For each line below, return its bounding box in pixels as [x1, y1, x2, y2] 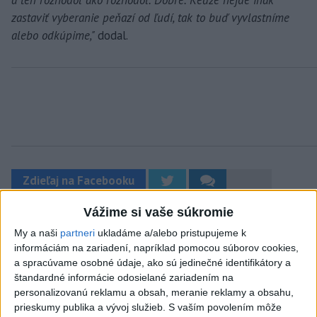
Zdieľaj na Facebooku [23, 172, 134, 188]
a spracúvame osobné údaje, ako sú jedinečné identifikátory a [14, 257, 291, 269]
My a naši [14, 227, 60, 239]
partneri [60, 227, 95, 239]
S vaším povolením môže [168, 301, 282, 313]
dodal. [98, 27, 128, 43]
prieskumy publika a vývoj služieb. [14, 301, 166, 313]
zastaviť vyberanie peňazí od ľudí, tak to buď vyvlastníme [11, 9, 289, 25]
